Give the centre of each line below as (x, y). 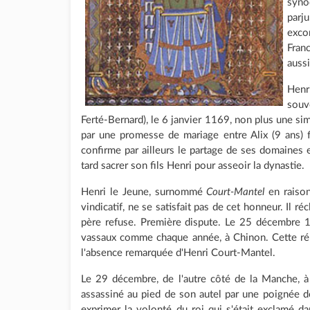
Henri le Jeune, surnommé (144, 192)
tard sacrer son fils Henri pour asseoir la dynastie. (193, 165)
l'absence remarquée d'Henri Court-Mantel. (178, 253)
